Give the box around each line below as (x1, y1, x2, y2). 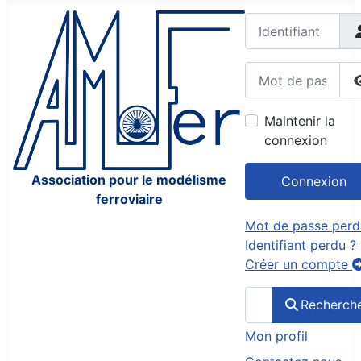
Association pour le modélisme (31, 172, 226, 189)
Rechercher (244, 287, 313, 304)
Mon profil (245, 327, 308, 344)
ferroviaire (95, 191, 163, 208)
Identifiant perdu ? (245, 236, 356, 253)
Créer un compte (245, 255, 352, 272)
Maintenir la (264, 113, 335, 130)
